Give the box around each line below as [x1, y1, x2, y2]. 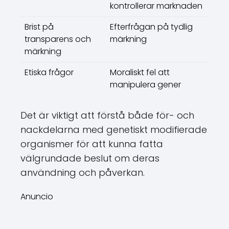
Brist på [25, 21, 54, 33]
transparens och [25, 33, 91, 45]
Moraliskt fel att [110, 66, 170, 78]
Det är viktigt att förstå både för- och [20, 109, 194, 122]
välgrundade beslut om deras [20, 152, 159, 165]
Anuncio [20, 191, 53, 202]
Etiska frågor [25, 66, 74, 78]
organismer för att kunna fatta [20, 138, 163, 150]
